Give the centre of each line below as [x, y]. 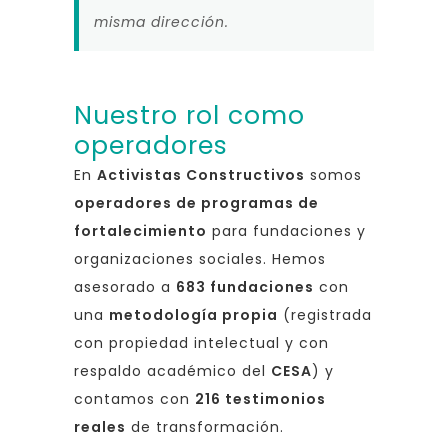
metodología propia [193, 314]
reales [100, 426]
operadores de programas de [196, 202]
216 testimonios [260, 398]
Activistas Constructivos [201, 174]
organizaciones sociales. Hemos [200, 258]
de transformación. [205, 426]
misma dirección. [161, 21]
